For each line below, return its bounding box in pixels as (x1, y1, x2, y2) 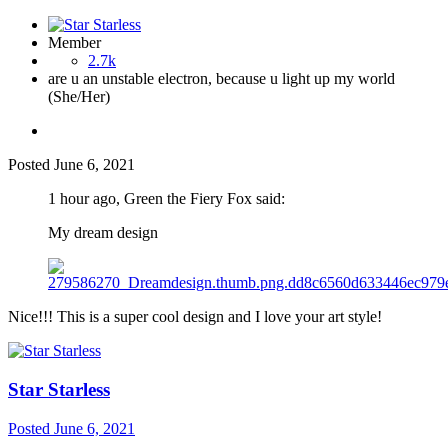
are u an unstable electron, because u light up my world (48, 70, 395, 88)
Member (48, 34, 101, 52)
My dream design (48, 224, 158, 242)
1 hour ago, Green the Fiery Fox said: (48, 190, 285, 208)
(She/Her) (48, 88, 110, 106)
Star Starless (8, 378, 110, 400)
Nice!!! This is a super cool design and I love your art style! (8, 308, 382, 326)
